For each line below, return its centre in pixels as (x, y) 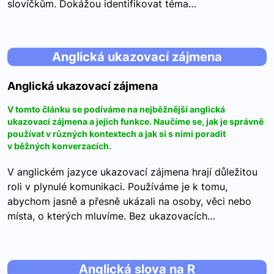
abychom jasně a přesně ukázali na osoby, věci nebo (129, 201)
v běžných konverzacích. (59, 146)
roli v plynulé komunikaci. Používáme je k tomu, (117, 187)
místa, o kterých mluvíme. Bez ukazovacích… (111, 216)
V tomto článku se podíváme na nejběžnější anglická (116, 109)
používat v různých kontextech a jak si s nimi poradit (117, 134)
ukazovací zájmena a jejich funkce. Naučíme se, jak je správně (135, 121)
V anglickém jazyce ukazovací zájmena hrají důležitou (132, 172)
